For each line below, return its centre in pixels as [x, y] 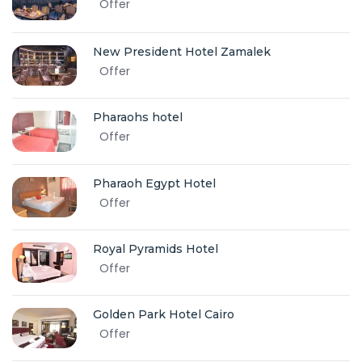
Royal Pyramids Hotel [156, 248]
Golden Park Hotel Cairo [164, 314]
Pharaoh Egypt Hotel [154, 184]
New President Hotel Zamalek [182, 52]
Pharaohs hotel [138, 118]
